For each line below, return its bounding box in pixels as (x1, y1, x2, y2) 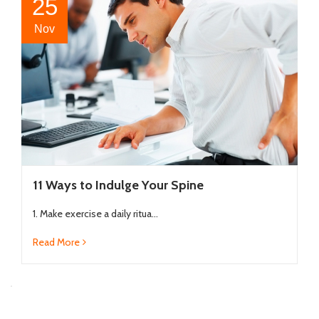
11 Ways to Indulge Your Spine (33, 177, 204, 193)
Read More (33, 235, 80, 249)
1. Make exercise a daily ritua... (33, 206, 158, 220)
